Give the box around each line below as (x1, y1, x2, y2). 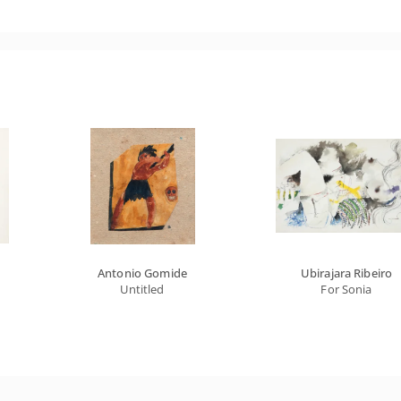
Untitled (120, 281, 165, 297)
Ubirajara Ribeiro (300, 265, 393, 281)
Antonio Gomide (98, 265, 187, 281)
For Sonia (320, 281, 372, 297)
